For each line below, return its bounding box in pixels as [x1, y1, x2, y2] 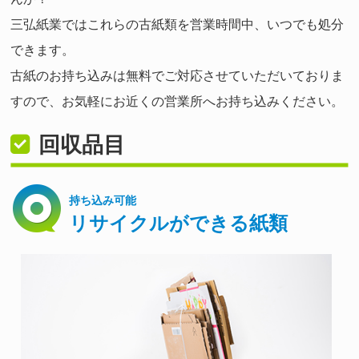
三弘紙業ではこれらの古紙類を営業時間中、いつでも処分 [10, 18, 345, 32]
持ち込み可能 [69, 193, 137, 207]
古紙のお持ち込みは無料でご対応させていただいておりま [10, 69, 345, 83]
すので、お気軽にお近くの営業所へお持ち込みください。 [10, 95, 345, 109]
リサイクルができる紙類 [69, 212, 288, 234]
